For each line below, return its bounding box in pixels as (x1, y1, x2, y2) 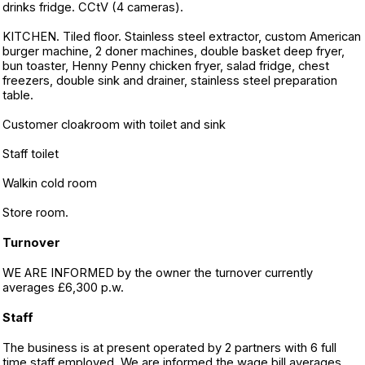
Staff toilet (2, 147, 59, 161)
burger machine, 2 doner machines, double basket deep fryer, (2, 44, 345, 59)
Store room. (2, 205, 68, 220)
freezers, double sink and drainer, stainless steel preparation (2, 73, 337, 88)
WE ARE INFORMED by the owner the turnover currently (2, 266, 313, 280)
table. (2, 88, 33, 103)
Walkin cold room (2, 176, 97, 191)
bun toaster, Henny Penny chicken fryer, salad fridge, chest (2, 59, 329, 73)
